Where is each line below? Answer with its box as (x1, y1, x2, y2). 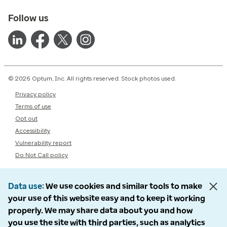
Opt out (15, 115, 37, 122)
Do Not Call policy (15, 152, 68, 159)
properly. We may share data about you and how (8, 206, 193, 215)
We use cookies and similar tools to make (46, 181, 202, 191)
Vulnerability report (15, 139, 71, 146)
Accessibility (15, 127, 50, 134)
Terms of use (15, 103, 51, 110)
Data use (8, 181, 42, 191)
